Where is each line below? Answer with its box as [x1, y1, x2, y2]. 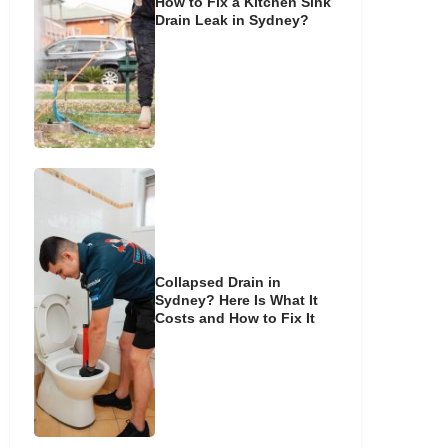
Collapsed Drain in [155, 273, 282, 290]
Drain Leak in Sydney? [155, 12, 310, 29]
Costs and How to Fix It [155, 309, 316, 326]
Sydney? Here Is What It [155, 291, 319, 308]
